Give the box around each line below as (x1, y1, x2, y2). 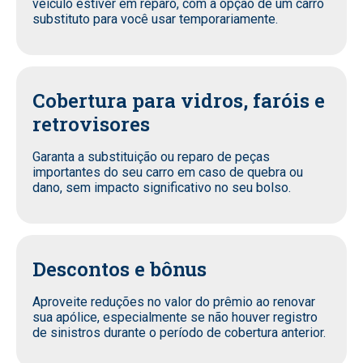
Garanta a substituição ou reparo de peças (32, 149, 270, 165)
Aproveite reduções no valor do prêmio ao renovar (32, 294, 315, 310)
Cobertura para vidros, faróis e (32, 88, 325, 114)
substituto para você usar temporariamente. (32, 11, 278, 28)
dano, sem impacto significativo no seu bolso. (32, 180, 291, 196)
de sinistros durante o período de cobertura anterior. (32, 325, 326, 341)
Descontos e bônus (32, 256, 207, 283)
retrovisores (32, 111, 150, 138)
